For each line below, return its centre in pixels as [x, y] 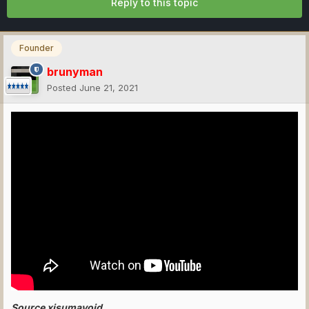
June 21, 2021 [109, 87]
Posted [63, 87]
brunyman [75, 71]
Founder [37, 48]
